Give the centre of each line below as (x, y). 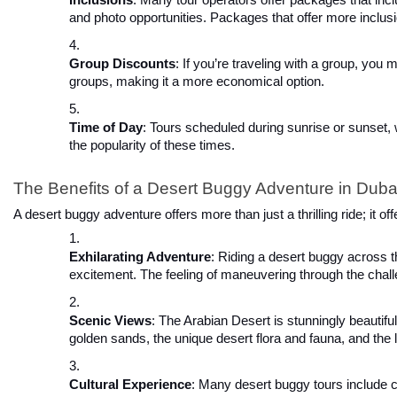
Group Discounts (122, 63)
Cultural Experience (130, 384)
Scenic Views (110, 320)
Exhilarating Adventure (140, 257)
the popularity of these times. (152, 145)
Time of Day (106, 127)
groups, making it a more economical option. (197, 81)
